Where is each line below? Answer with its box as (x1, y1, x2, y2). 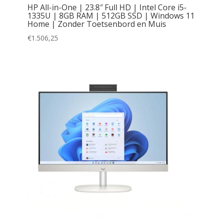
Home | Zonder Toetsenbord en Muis (27, 19, 166, 30)
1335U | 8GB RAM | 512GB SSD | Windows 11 (27, 10, 195, 22)
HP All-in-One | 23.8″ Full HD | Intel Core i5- (27, 2, 187, 13)
